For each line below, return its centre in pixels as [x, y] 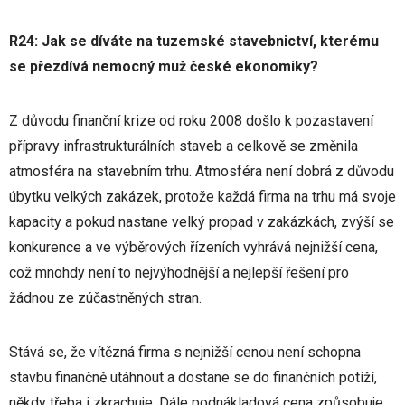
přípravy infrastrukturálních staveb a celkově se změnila [184, 146]
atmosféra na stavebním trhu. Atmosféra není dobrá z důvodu [202, 171]
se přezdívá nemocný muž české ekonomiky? [164, 66]
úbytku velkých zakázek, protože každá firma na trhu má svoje [202, 197]
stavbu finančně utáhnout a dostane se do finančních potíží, [193, 377]
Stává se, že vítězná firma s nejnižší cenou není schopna [185, 352]
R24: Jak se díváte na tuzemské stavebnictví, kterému [194, 41]
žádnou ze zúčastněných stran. [105, 298]
